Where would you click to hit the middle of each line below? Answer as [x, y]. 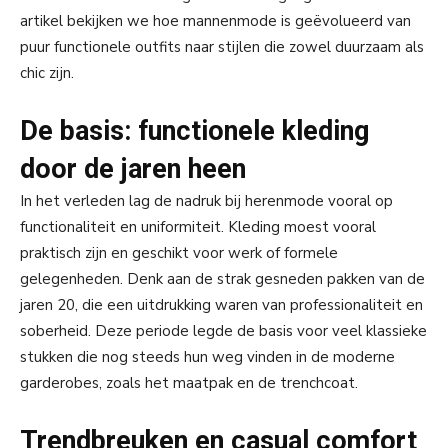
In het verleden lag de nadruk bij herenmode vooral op [206, 201]
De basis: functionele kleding [194, 131]
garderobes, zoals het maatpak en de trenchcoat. [189, 383]
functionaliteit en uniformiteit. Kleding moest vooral [198, 227]
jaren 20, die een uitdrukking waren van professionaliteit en [221, 305]
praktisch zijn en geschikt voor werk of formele [179, 253]
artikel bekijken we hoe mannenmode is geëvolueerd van [215, 21]
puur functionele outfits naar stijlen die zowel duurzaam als [222, 47]
